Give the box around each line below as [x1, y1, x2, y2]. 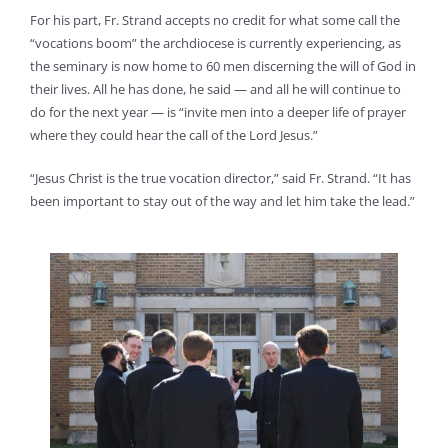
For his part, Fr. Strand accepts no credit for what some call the [30, 11, 400, 30]
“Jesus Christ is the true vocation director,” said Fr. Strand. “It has [30, 169, 411, 188]
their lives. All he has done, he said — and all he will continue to [30, 80, 401, 99]
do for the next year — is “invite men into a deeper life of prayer [30, 103, 406, 122]
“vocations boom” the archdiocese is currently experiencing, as [30, 34, 401, 53]
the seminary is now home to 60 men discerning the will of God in [30, 57, 416, 76]
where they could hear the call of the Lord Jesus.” [30, 126, 318, 145]
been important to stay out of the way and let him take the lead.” [30, 192, 415, 211]
